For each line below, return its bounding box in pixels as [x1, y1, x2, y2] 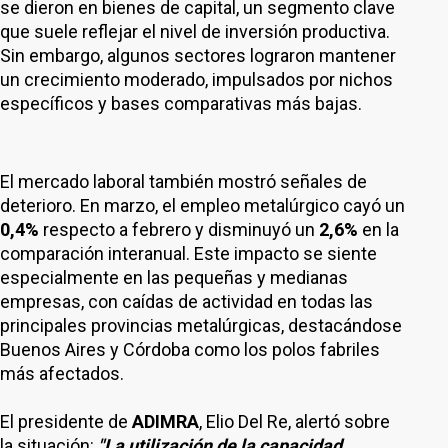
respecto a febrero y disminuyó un [39, 219, 319, 240]
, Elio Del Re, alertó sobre [199, 411, 390, 432]
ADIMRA [132, 411, 199, 432]
